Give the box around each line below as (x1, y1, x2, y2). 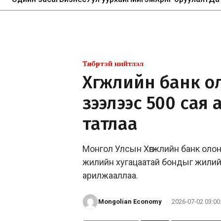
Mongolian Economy (98, 197, 162, 205)
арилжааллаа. (82, 170, 138, 181)
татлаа (82, 112, 138, 135)
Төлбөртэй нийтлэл (82, 58, 144, 68)
